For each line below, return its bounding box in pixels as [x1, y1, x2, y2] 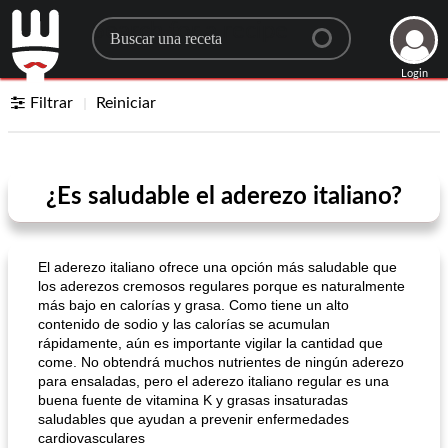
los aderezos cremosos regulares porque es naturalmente [38, 278, 405, 294]
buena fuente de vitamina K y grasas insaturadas [38, 392, 348, 408]
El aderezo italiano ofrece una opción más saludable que [38, 259, 397, 275]
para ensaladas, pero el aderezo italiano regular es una [38, 373, 389, 389]
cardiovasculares [38, 430, 145, 446]
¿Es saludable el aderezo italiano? [46, 185, 402, 209]
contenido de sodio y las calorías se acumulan [38, 316, 330, 332]
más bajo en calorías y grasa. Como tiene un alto [38, 297, 349, 313]
